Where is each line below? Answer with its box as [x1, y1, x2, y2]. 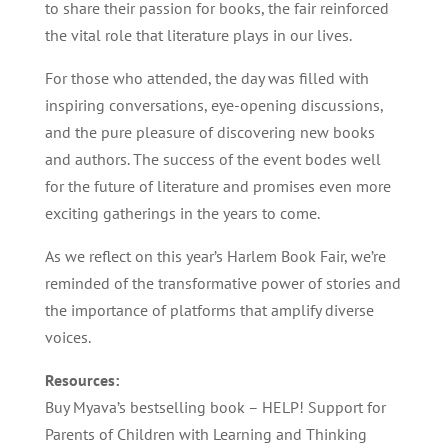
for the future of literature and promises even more [44, 176, 391, 196]
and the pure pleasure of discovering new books [44, 122, 375, 142]
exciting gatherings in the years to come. [44, 203, 320, 223]
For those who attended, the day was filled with [44, 68, 369, 88]
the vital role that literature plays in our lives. [44, 25, 352, 45]
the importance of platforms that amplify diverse [44, 300, 374, 320]
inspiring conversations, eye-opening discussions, [44, 95, 383, 115]
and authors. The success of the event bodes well [44, 149, 381, 169]
